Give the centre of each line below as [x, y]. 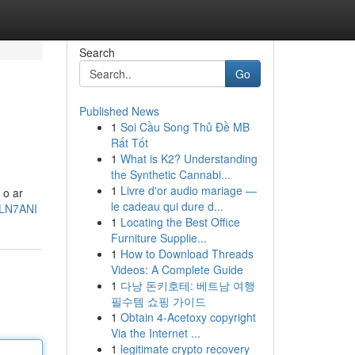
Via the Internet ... [155, 333]
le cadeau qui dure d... [167, 206]
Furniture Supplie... [158, 238]
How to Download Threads [187, 254]
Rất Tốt [129, 143]
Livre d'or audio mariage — [188, 190]
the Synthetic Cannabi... [170, 174]
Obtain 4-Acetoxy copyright [188, 317]
